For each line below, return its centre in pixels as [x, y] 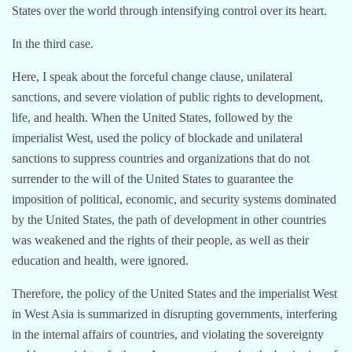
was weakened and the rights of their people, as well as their [160, 240]
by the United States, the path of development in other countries [169, 219]
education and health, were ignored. [100, 260]
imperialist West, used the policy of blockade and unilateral [157, 137]
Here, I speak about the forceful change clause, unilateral [152, 76]
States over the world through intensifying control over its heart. [169, 10]
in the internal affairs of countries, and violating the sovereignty [168, 334]
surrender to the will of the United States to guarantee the [152, 178]
